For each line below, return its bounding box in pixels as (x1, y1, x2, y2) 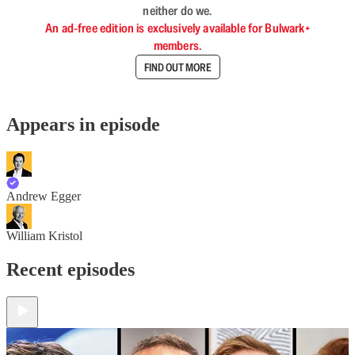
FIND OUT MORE (143, 59, 212, 74)
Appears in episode (6, 113, 160, 135)
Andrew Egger (6, 189, 81, 203)
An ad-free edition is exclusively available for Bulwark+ (45, 20, 310, 36)
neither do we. (143, 2, 212, 19)
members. (153, 37, 202, 54)
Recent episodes (6, 258, 135, 280)
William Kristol (6, 228, 82, 242)
